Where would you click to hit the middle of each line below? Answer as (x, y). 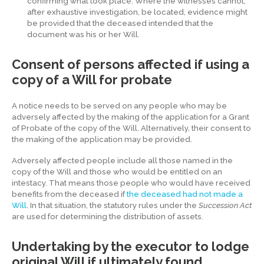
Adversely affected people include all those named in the (122, 161)
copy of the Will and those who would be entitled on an (117, 172)
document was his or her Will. (84, 34)
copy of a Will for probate (92, 79)
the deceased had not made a (185, 194)
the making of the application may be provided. (102, 139)
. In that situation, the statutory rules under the (113, 206)
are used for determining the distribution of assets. (108, 217)
